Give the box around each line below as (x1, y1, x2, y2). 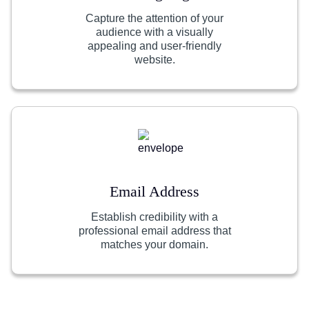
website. (134, 54, 175, 66)
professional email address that (78, 225, 231, 237)
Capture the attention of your (86, 12, 223, 24)
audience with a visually (96, 26, 213, 38)
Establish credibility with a (91, 211, 218, 223)
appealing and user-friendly (88, 40, 221, 52)
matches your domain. (101, 239, 208, 250)
